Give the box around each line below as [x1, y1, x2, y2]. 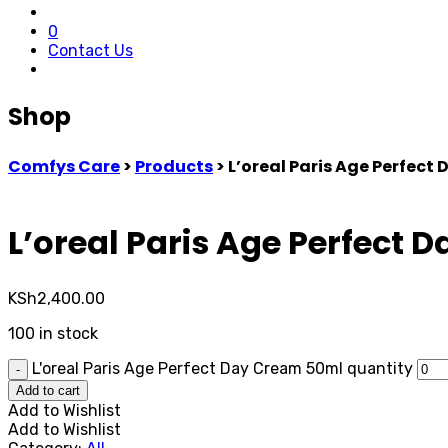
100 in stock [8, 323, 98, 343]
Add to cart [16, 382, 80, 398]
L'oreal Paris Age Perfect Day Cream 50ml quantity [32, 358, 413, 378]
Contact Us [48, 41, 133, 60]
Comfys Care [8, 154, 120, 178]
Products [135, 154, 213, 178]
